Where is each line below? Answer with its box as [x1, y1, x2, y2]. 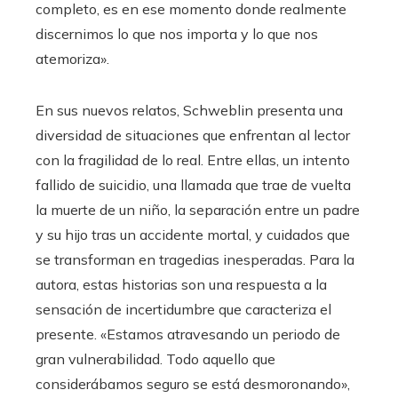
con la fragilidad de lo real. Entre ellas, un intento [36, 151, 350, 169]
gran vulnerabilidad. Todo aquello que [36, 350, 275, 368]
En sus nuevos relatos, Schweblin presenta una [36, 101, 343, 119]
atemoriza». [36, 50, 109, 68]
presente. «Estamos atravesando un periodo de [36, 325, 340, 343]
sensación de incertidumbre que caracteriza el [36, 300, 331, 318]
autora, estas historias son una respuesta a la [36, 275, 327, 293]
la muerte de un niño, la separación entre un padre [36, 201, 360, 219]
